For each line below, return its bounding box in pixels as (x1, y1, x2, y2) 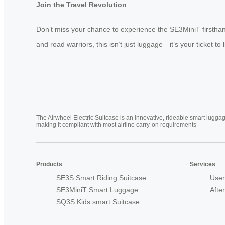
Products (36, 160, 62, 168)
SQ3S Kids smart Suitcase (56, 197, 140, 206)
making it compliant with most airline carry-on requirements (36, 121, 196, 128)
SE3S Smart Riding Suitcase (56, 173, 146, 182)
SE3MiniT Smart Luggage (56, 185, 138, 194)
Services (190, 160, 215, 168)
